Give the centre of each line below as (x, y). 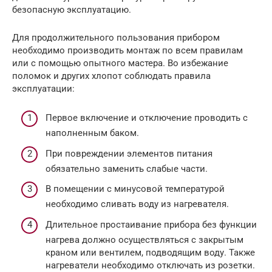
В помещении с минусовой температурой (135, 189)
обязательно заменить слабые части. (127, 168)
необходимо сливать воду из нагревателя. (137, 204)
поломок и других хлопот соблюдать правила (111, 76)
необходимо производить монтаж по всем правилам (127, 50)
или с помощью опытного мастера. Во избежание (120, 63)
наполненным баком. (92, 133)
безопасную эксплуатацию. (72, 9)
